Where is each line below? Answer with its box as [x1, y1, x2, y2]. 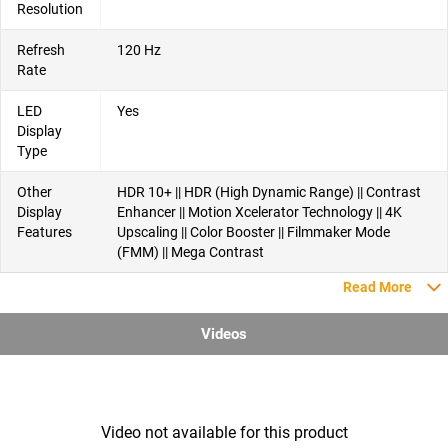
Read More [343, 279, 412, 295]
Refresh [17, 42, 65, 58]
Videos [201, 325, 247, 343]
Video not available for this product [100, 423, 348, 442]
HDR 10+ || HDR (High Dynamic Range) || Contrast [117, 184, 421, 200]
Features [17, 224, 72, 240]
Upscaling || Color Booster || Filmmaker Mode [117, 224, 390, 240]
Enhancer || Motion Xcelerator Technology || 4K [117, 204, 402, 220]
